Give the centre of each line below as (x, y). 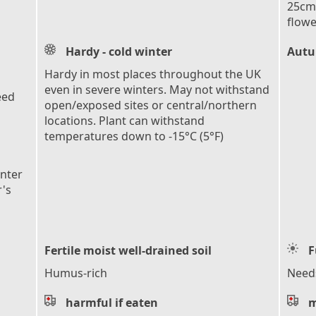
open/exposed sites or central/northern (151, 105)
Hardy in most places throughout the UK (153, 74)
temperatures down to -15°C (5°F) (134, 136)
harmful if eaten (112, 302)
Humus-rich (76, 273)
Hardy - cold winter (119, 51)
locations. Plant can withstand (124, 120)
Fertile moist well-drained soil (128, 250)
